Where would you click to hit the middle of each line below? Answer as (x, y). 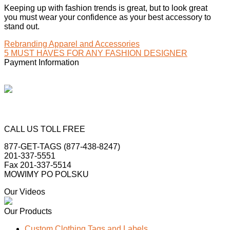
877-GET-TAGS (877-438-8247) (62, 147)
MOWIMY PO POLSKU (46, 175)
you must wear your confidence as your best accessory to (108, 17)
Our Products (28, 212)
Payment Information (42, 63)
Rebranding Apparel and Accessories (72, 44)
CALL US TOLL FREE (45, 129)
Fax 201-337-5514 (38, 165)
